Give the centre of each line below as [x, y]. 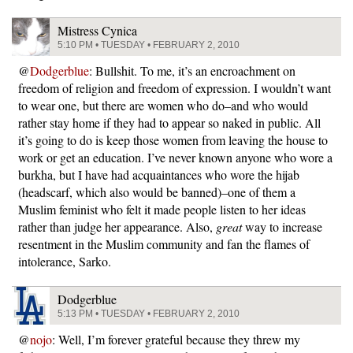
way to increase [282, 227]
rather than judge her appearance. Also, [117, 227]
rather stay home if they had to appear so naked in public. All [169, 123]
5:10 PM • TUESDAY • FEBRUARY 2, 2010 [149, 45]
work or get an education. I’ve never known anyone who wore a [175, 157]
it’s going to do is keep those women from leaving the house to [173, 140]
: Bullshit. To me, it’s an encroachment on [192, 71]
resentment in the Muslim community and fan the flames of [164, 244]
